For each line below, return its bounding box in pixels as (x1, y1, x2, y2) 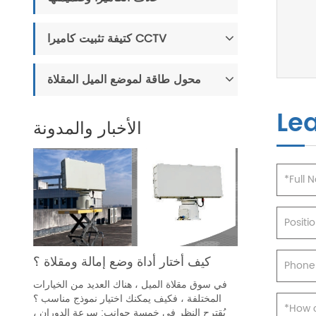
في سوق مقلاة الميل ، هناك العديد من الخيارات (33, 276, 227, 293)
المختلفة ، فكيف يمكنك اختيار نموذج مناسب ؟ (33, 291, 221, 308)
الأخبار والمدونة (33, 115, 142, 143)
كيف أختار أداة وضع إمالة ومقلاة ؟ (33, 252, 211, 273)
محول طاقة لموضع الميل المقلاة (47, 71, 201, 89)
